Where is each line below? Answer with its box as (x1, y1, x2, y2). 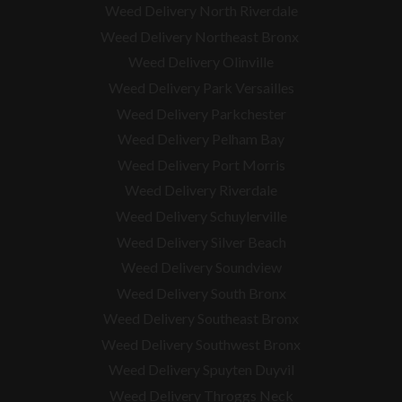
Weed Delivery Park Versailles (108, 78, 294, 96)
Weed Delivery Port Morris (117, 155, 285, 173)
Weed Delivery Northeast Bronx (100, 27, 301, 45)
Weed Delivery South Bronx (116, 284, 286, 301)
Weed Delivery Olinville (128, 53, 274, 71)
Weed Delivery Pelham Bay (118, 130, 284, 148)
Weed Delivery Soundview (120, 258, 282, 276)
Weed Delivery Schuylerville (115, 206, 287, 224)
